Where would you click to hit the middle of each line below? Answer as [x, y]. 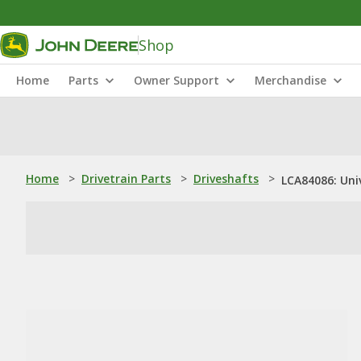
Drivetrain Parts [126, 178]
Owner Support [176, 80]
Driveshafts [226, 178]
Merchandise [290, 80]
